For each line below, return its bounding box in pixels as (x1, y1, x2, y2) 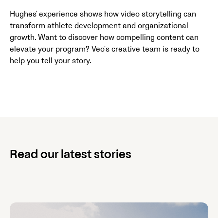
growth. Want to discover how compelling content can (10, 32, 199, 42)
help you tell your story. (10, 55, 91, 66)
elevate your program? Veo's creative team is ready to (10, 44, 200, 54)
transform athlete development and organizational (10, 20, 188, 31)
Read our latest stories (10, 149, 131, 162)
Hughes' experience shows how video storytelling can (10, 9, 196, 19)
